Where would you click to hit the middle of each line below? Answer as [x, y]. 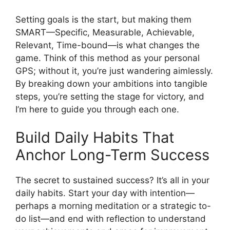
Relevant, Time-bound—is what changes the [108, 45]
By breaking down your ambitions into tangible [111, 83]
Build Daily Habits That [95, 137]
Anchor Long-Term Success [112, 155]
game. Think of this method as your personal [108, 58]
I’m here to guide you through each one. [97, 109]
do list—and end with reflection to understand [111, 219]
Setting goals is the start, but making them [103, 19]
